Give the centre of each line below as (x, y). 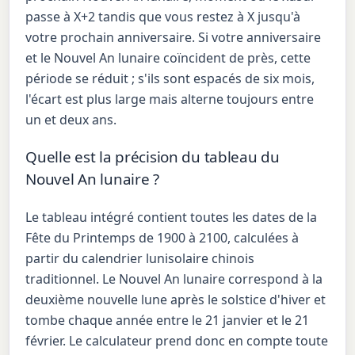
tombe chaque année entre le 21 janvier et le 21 (168, 320)
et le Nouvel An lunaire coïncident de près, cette (168, 57)
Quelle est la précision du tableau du (153, 157)
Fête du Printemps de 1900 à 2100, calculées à (162, 237)
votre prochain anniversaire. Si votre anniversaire (174, 37)
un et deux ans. (71, 119)
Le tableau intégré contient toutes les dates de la (172, 217)
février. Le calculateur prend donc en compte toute (177, 340)
